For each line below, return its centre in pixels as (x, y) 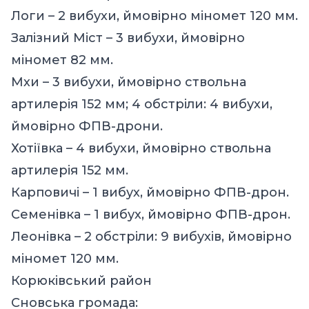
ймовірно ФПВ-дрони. (87, 126)
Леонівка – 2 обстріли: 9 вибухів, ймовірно (151, 236)
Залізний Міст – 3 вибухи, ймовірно (128, 38)
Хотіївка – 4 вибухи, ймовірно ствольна (141, 148)
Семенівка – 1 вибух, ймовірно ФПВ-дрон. (151, 214)
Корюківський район (81, 280)
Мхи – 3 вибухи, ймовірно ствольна (129, 82)
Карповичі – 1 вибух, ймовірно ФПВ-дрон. (150, 192)
